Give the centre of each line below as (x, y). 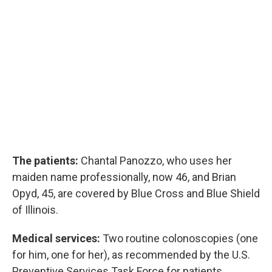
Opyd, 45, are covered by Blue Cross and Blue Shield (136, 193)
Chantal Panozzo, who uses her (155, 161)
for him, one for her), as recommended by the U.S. (131, 255)
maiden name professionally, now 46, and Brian (124, 177)
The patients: (45, 161)
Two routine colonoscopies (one (179, 238)
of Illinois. (35, 210)
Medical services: (56, 238)
